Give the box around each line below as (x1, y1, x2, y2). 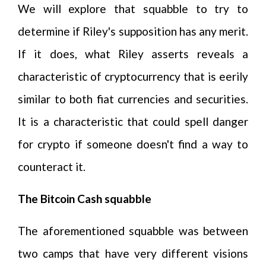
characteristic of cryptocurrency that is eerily (18, 69, 248, 83)
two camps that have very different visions (18, 246, 248, 260)
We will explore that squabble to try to (18, 2, 248, 15)
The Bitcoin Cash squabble (18, 192, 151, 205)
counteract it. (18, 160, 85, 173)
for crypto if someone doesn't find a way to (18, 137, 248, 151)
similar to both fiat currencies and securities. (18, 92, 248, 106)
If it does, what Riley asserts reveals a (18, 47, 248, 61)
